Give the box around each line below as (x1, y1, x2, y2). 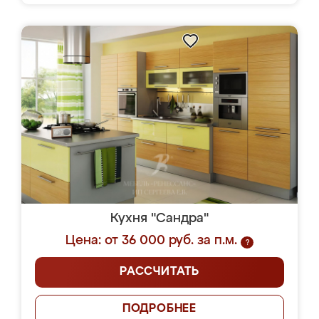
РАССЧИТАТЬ (120, 266, 199, 278)
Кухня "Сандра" (110, 212, 209, 225)
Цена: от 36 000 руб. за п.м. (66, 234, 237, 247)
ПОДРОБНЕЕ (122, 303, 197, 315)
